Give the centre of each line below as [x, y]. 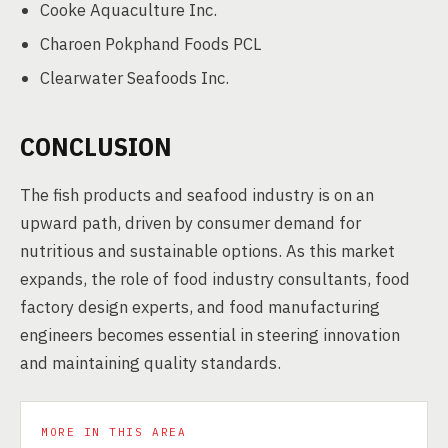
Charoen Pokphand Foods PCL [150, 44]
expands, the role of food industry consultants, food [215, 279]
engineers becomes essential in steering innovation [210, 335]
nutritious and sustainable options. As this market [207, 251]
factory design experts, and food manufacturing [200, 307]
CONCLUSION [96, 146]
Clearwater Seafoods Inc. [134, 78]
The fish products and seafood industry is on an [197, 195]
